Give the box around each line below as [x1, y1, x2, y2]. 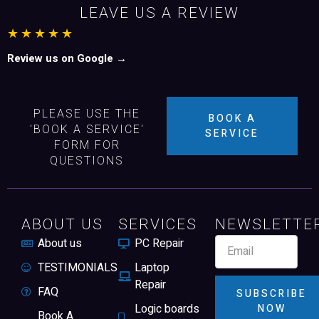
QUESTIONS [50, 152, 124, 169]
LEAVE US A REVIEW [80, 1, 239, 24]
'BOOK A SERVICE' [29, 120, 145, 138]
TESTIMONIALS [37, 258, 117, 276]
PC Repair [134, 234, 184, 252]
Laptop [134, 258, 169, 276]
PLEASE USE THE [33, 105, 140, 122]
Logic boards [134, 300, 199, 318]
